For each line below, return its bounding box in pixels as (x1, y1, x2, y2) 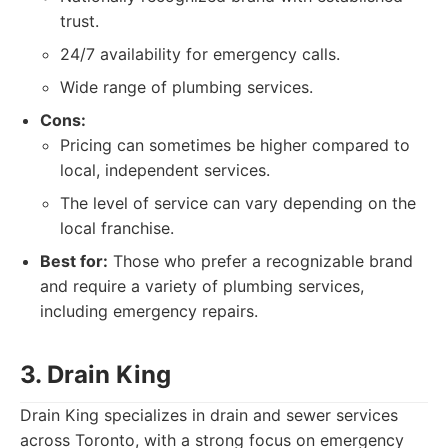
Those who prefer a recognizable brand (108, 251, 413, 271)
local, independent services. (60, 160, 270, 180)
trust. (60, 11, 99, 31)
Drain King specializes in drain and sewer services (20, 405, 398, 425)
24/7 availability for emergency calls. (60, 44, 340, 64)
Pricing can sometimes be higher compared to (60, 135, 410, 155)
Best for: (40, 251, 108, 271)
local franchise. (60, 218, 174, 238)
